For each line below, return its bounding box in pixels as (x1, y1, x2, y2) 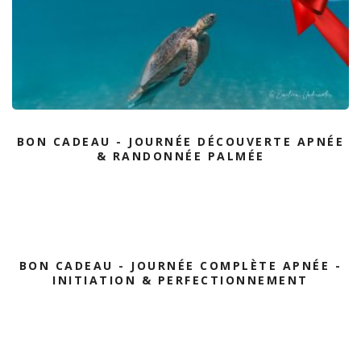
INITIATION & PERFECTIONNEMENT (52, 272, 309, 288)
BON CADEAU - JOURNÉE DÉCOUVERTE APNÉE (16, 133, 345, 149)
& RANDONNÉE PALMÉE (96, 147, 265, 164)
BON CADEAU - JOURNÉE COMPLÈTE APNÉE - (19, 258, 342, 273)
